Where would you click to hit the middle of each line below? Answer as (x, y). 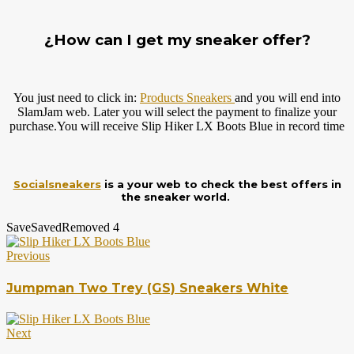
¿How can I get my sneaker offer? (177, 40)
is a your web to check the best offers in (221, 185)
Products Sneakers (187, 98)
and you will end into (288, 98)
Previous (28, 256)
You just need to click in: (77, 98)
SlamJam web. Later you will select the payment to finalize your (177, 112)
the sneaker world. (177, 197)
